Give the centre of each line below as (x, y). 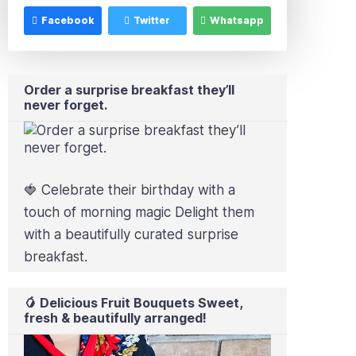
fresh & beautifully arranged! (115, 318)
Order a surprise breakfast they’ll (129, 90)
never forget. (66, 105)
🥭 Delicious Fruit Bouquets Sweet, (133, 303)
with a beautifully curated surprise (131, 235)
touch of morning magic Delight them (139, 213)
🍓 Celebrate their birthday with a (130, 190)
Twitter (152, 21)
